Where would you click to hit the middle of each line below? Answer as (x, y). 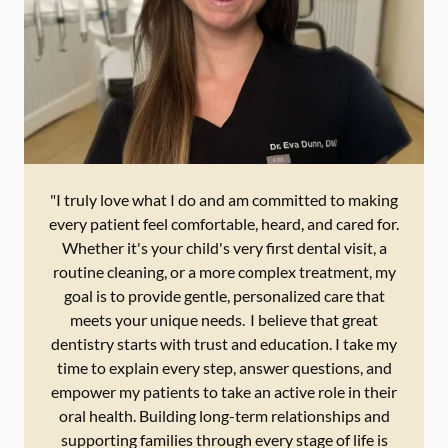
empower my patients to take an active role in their (224, 392)
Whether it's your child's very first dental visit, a (224, 248)
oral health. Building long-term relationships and (224, 416)
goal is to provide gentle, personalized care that (224, 296)
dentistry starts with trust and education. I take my (224, 344)
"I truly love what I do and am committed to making (224, 200)
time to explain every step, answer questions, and (224, 368)
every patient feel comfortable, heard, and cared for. (224, 224)
